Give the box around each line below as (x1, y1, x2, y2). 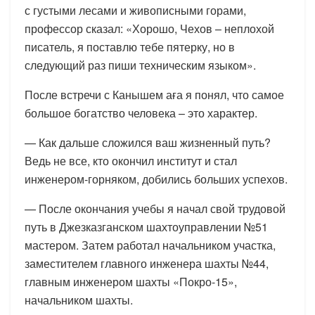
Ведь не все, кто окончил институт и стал (25, 152, 237, 169)
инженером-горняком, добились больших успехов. (25, 170, 288, 187)
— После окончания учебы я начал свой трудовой (25, 200, 285, 217)
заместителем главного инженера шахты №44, (25, 255, 269, 271)
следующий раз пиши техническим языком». (25, 56, 256, 73)
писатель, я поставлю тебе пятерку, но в (25, 38, 235, 55)
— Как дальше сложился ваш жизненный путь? (25, 134, 271, 150)
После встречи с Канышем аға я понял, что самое (25, 86, 284, 103)
